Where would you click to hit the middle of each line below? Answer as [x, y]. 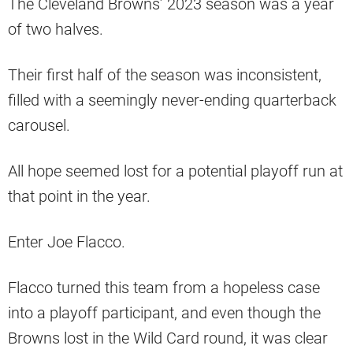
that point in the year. [79, 196]
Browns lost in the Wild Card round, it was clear [168, 338]
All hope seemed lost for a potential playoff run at [175, 171]
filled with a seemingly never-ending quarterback [172, 100]
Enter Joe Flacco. [67, 242]
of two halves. [56, 29]
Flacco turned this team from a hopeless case [164, 287]
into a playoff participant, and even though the [164, 312]
